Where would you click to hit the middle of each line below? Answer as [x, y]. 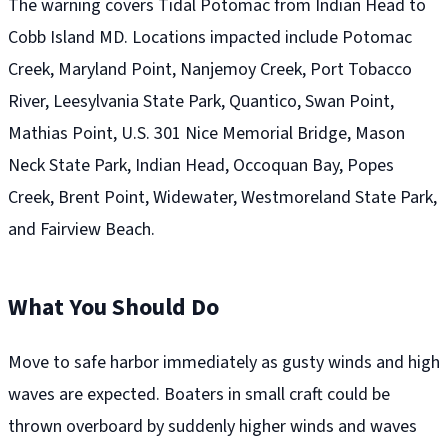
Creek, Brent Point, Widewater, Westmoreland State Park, [222, 198]
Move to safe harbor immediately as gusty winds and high [224, 363]
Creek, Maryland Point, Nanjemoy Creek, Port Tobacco [210, 70]
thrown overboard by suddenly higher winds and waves [212, 427]
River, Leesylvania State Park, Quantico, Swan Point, [201, 102]
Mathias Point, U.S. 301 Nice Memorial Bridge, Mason [206, 134]
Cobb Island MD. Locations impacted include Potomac [210, 38]
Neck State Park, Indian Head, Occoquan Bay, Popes [201, 166]
